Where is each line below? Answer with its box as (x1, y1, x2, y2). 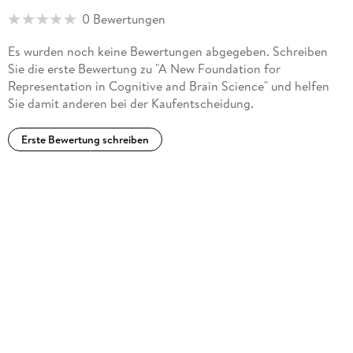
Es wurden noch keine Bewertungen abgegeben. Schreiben (7, 43, 328, 61)
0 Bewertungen (81, 10, 165, 28)
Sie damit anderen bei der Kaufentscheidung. (7, 95, 254, 113)
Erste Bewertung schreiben (20, 131, 149, 147)
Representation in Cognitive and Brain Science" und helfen (7, 77, 329, 95)
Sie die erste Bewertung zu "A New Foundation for (7, 60, 281, 78)
